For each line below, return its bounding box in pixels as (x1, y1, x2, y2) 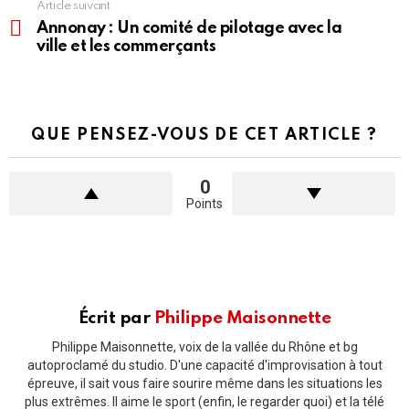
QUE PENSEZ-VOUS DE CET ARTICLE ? (31, 127, 378, 144)
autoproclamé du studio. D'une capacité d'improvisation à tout (26, 357, 383, 372)
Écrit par (78, 309, 154, 328)
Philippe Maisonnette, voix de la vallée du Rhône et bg (51, 339, 358, 354)
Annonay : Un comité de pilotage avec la (37, 20, 342, 37)
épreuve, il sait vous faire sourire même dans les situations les (26, 375, 383, 391)
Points (186, 195, 223, 211)
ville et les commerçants (37, 38, 216, 56)
